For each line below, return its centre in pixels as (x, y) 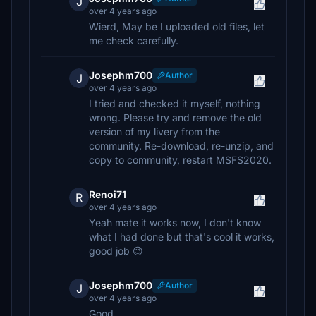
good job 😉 (116, 251)
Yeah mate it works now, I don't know (175, 223)
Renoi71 (108, 194)
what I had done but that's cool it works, (182, 237)
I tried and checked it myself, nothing (175, 103)
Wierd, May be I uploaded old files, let (177, 26)
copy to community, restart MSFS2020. (180, 160)
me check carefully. (134, 41)
